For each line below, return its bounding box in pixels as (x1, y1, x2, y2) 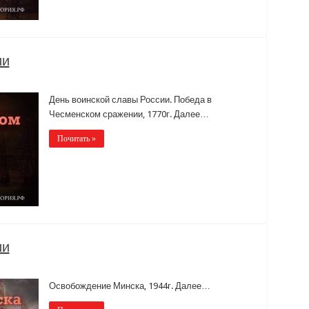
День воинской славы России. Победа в (48, 94, 212, 105)
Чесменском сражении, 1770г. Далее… (48, 108, 209, 119)
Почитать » (57, 133, 96, 143)
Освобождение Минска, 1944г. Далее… (48, 280, 210, 291)
